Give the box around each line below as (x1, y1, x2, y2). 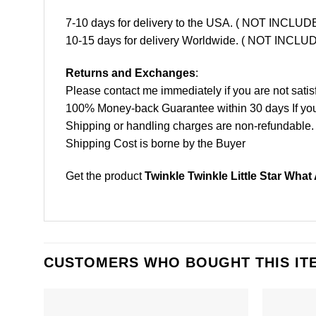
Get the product (66, 169, 145, 182)
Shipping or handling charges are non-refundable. (66, 120, 314, 133)
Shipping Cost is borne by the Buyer (66, 138, 245, 150)
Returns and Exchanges (66, 67, 195, 80)
